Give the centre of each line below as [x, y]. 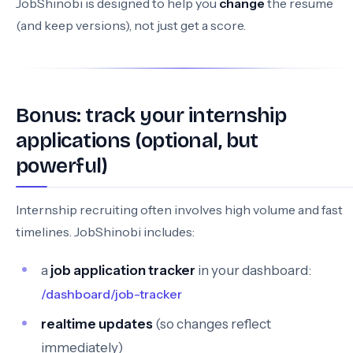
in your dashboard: [253, 270]
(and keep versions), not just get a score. [131, 25]
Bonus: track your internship [151, 115]
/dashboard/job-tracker [111, 294]
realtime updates [97, 324]
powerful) [62, 166]
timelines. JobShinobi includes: [105, 232]
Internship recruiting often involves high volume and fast [179, 210]
